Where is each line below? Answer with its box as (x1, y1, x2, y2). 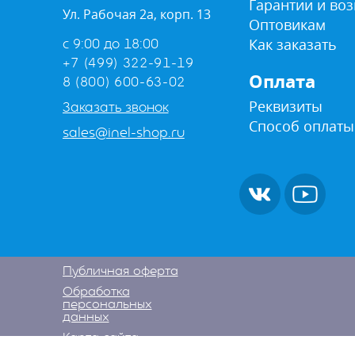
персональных (62, 296, 152, 312)
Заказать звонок (62, 99, 169, 116)
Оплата (248, 69, 315, 94)
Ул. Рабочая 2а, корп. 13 (62, 6, 211, 23)
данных (62, 309, 109, 325)
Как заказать (248, 35, 337, 54)
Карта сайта (62, 330, 139, 345)
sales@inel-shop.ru (62, 124, 185, 141)
